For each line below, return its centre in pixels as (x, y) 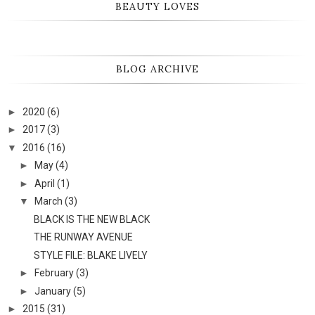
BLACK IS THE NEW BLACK (91, 219)
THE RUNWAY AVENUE (83, 237)
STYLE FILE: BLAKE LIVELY (90, 255)
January (52, 291)
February (54, 273)
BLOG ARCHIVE (157, 69)
